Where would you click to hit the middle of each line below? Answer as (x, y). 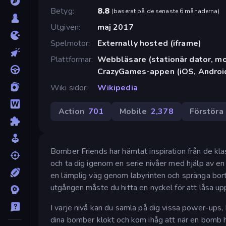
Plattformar (71, 59)
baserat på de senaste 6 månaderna (166, 11)
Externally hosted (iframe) (149, 43)
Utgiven (65, 27)
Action (71, 111)
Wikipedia (117, 88)
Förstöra (206, 111)
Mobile (133, 111)
